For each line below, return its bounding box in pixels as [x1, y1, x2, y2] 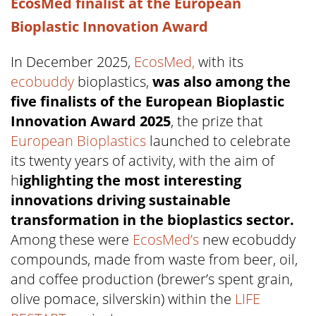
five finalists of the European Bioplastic [11, 91, 284, 111]
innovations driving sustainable [11, 190, 231, 209]
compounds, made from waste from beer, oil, [11, 249, 298, 269]
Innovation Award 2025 [11, 111, 171, 130]
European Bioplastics [11, 130, 146, 150]
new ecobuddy [199, 229, 296, 249]
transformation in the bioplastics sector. [11, 209, 294, 229]
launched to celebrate [146, 130, 291, 150]
